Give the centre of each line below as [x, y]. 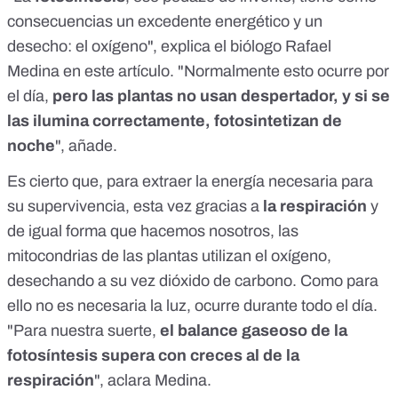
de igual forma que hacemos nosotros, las [153, 231]
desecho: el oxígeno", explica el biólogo [146, 47]
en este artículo [116, 72]
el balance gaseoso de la [254, 331]
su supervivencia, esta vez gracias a [135, 207]
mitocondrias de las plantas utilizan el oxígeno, [169, 256]
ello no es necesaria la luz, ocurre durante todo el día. [192, 306]
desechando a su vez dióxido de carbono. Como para [193, 281]
